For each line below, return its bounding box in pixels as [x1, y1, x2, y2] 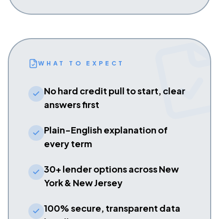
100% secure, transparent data [44, 202, 180, 214]
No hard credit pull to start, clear [44, 85, 185, 97]
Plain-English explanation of [44, 124, 168, 136]
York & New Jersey [44, 177, 123, 189]
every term [44, 138, 92, 150]
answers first [44, 99, 99, 110]
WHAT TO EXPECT [38, 60, 125, 67]
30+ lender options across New [44, 163, 179, 175]
